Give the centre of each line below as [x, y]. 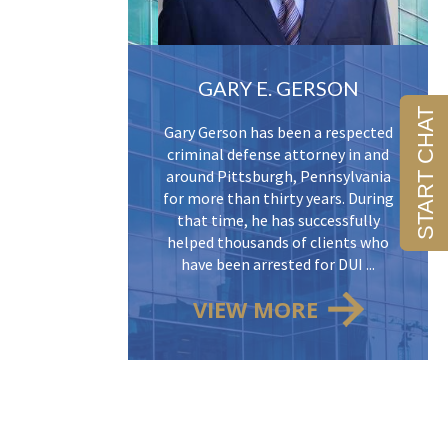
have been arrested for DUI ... [278, 264]
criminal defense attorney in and [278, 154]
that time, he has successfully [278, 220]
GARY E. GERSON [278, 88]
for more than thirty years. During [278, 198]
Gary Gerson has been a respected [278, 132]
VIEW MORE [255, 309]
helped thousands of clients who [278, 242]
